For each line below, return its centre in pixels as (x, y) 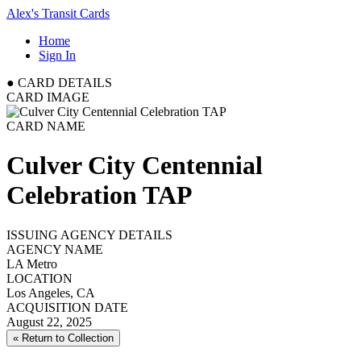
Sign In (57, 55)
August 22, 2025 (49, 322)
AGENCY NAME (55, 249)
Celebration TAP (100, 195)
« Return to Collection (63, 338)
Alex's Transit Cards (58, 13)
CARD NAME (46, 126)
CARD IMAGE (48, 97)
